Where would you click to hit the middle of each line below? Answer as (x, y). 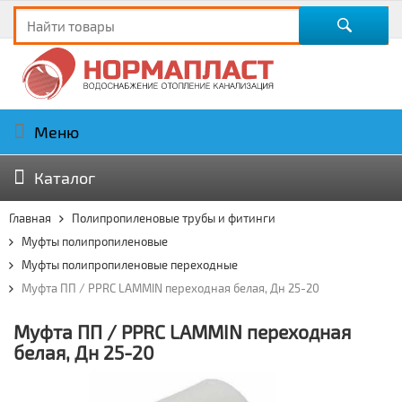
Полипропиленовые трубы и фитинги (174, 218)
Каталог (65, 178)
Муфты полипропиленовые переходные (130, 265)
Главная (30, 218)
